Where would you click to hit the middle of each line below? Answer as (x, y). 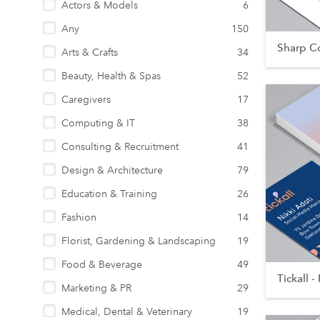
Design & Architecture (112, 170)
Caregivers (86, 99)
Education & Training (109, 194)
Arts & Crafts (90, 52)
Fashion (79, 217)
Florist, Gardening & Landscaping (139, 241)
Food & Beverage (102, 264)
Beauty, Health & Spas (111, 76)
